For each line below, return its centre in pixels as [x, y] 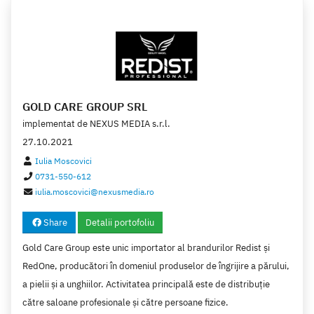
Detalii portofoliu [120, 223]
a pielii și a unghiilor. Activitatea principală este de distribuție [146, 284]
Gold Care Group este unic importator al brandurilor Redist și [146, 247]
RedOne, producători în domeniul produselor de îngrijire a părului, [156, 266]
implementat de [56, 124]
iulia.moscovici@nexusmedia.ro [95, 192]
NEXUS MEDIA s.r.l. [130, 124]
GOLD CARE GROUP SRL [85, 107]
